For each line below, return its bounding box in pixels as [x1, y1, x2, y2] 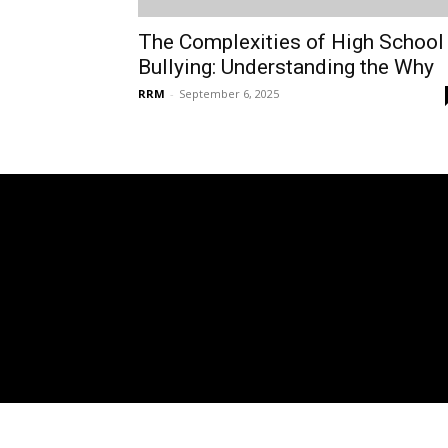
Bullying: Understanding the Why [138, 55, 434, 79]
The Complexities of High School [138, 30, 444, 54]
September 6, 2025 [179, 86, 279, 101]
